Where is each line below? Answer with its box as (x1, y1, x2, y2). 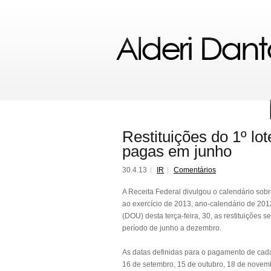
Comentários (174, 166, 216, 174)
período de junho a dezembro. (122, 224, 221, 232)
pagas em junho (122, 142, 232, 160)
